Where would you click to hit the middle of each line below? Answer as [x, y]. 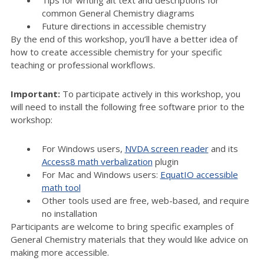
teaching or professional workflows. [83, 65]
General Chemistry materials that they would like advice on [129, 240]
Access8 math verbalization [97, 162]
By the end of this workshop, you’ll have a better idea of [124, 39]
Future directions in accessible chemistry [124, 26]
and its [223, 149]
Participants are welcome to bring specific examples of [122, 227]
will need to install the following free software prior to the [128, 107]
